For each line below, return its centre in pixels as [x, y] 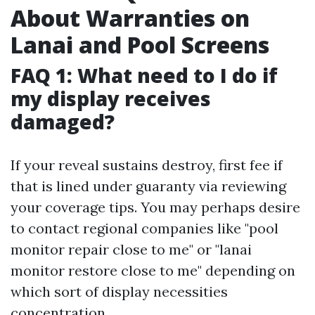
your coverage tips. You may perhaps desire [155, 207]
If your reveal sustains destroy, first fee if [147, 165]
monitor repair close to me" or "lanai [131, 249]
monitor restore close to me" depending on [153, 270]
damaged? [63, 122]
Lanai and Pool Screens [140, 45]
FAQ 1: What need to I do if [144, 75]
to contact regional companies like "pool [144, 228]
